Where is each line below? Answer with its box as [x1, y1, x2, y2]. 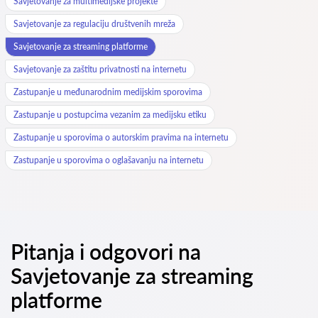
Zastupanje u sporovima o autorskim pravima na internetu [13, 132, 229, 143]
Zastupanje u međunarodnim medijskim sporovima [13, 87, 202, 97]
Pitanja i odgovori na [11, 238, 201, 264]
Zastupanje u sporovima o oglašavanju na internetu [13, 155, 204, 165]
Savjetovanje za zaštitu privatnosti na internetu [13, 64, 187, 75]
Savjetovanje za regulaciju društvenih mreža [13, 18, 175, 29]
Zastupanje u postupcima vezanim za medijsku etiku [13, 109, 207, 120]
